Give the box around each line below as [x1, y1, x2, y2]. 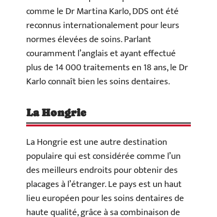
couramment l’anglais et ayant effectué [26, 46, 176, 61]
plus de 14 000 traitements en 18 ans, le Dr [26, 60, 188, 75]
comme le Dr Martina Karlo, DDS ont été [26, 4, 179, 19]
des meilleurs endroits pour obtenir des [26, 163, 178, 178]
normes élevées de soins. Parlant [26, 32, 151, 47]
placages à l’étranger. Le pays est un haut [26, 177, 182, 192]
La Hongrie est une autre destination [26, 135, 167, 150]
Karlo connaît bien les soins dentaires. [26, 74, 170, 89]
